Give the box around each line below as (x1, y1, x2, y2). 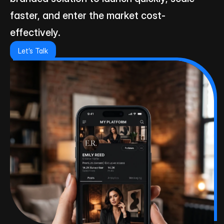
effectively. (10, 26, 60, 38)
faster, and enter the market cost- (10, 9, 165, 21)
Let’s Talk (18, 46, 48, 55)
